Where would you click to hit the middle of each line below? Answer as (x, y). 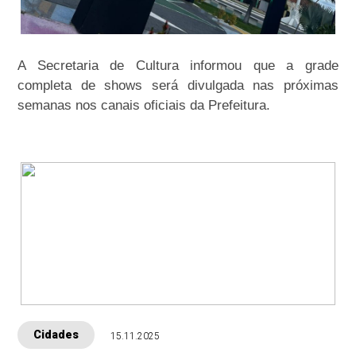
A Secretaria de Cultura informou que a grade (178, 65)
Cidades (56, 334)
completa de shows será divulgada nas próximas (178, 85)
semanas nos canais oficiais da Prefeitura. (144, 105)
